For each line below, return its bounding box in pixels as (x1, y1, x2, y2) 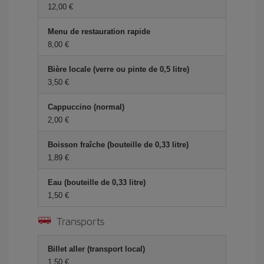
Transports (57, 213, 104, 228)
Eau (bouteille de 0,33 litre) (48, 178, 146, 187)
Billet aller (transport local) (48, 245, 145, 253)
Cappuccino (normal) (48, 103, 124, 111)
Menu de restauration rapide (48, 27, 150, 36)
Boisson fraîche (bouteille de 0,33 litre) (48, 140, 189, 149)
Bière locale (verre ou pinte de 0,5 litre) (48, 65, 189, 74)
